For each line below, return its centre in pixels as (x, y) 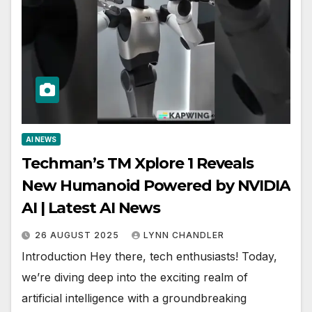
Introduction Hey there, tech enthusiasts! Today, (149, 257)
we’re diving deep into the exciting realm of (135, 278)
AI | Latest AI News (91, 208)
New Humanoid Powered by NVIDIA (156, 186)
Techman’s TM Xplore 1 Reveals (138, 164)
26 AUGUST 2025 (78, 235)
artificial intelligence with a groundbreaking (134, 298)
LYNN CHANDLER (184, 235)
